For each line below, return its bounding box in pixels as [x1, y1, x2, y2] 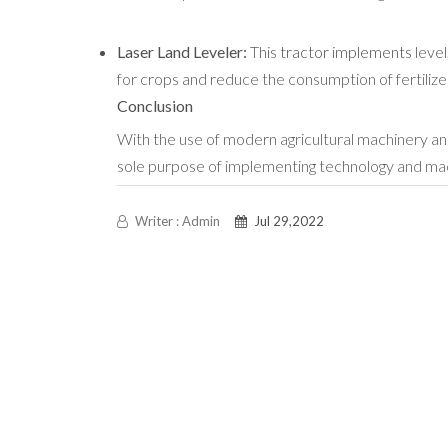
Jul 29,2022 [251, 213, 324, 230]
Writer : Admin [132, 213, 220, 230]
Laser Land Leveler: [117, 42, 250, 62]
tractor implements [280, 42, 412, 62]
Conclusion [117, 96, 193, 116]
